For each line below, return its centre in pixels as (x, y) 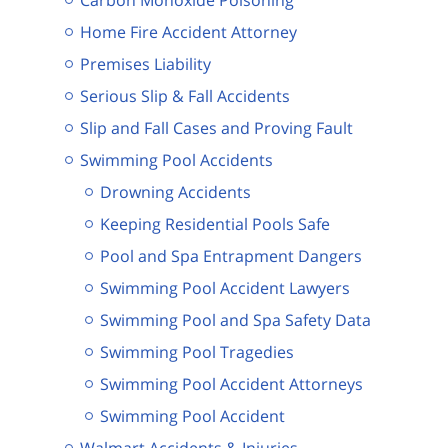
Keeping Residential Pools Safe (215, 223)
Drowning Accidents (175, 191)
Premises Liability (145, 63)
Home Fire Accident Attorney (188, 31)
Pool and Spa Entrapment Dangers (231, 255)
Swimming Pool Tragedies (197, 351)
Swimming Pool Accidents (176, 159)
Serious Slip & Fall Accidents (185, 95)
